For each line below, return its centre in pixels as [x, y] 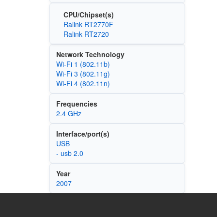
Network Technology [90, 54]
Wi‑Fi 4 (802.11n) [83, 83]
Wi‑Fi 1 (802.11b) [83, 64]
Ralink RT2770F [88, 24]
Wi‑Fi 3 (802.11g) [83, 73]
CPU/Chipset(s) [88, 14]
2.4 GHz [69, 113]
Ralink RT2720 [86, 34]
